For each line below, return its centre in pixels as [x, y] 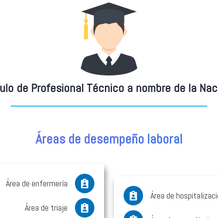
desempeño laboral [132, 139]
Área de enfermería [37, 183]
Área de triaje [46, 208]
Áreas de [58, 139]
